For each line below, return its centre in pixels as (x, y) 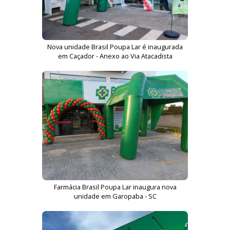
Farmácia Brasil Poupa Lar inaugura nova (115, 187)
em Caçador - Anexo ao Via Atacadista (115, 56)
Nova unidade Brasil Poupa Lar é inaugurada (115, 47)
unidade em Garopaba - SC (115, 196)
